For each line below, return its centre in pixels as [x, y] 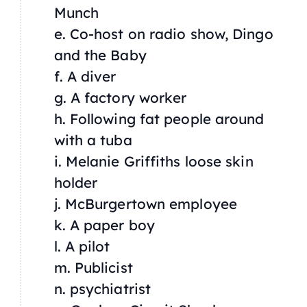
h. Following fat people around [159, 119]
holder [76, 183]
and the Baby [100, 55]
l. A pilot [82, 246]
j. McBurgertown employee [145, 204]
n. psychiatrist [102, 289]
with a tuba [93, 140]
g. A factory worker [120, 98]
